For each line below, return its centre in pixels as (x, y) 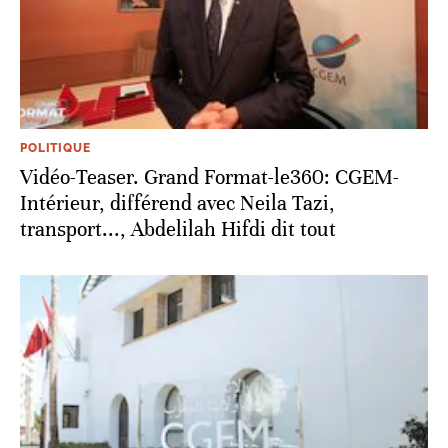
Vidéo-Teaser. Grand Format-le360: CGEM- (209, 177)
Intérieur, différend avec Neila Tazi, (177, 203)
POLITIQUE (55, 147)
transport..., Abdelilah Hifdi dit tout (178, 229)
